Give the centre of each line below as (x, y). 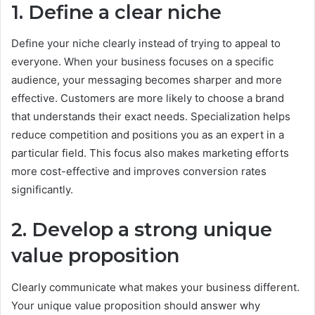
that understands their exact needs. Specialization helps (151, 117)
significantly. (42, 190)
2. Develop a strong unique (142, 230)
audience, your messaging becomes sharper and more (147, 80)
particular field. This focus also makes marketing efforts (150, 153)
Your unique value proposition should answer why (136, 305)
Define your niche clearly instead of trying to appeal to (146, 44)
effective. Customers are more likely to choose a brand (148, 98)
